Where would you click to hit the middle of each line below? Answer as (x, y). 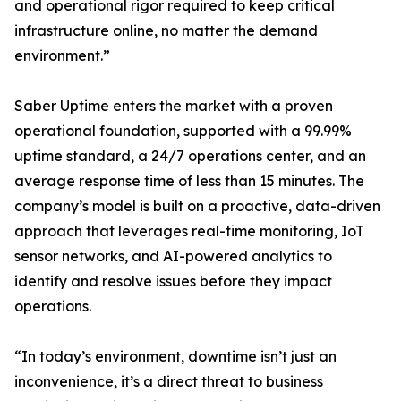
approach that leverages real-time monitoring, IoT (189, 231)
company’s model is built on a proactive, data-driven (197, 206)
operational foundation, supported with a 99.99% (183, 131)
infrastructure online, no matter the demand (166, 31)
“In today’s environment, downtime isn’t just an (175, 357)
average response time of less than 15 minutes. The (189, 181)
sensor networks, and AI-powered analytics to (173, 256)
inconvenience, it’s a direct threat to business (169, 382)
